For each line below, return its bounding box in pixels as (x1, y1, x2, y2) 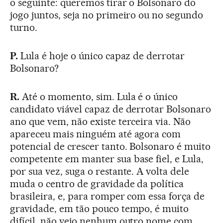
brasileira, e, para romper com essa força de (10, 190, 205, 203)
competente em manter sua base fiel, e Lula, (10, 153, 204, 165)
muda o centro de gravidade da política (10, 178, 184, 190)
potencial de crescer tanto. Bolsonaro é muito (10, 140, 211, 153)
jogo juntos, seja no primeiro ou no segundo (10, 9, 204, 21)
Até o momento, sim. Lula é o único (19, 91, 178, 103)
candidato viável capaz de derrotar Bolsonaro (10, 103, 212, 115)
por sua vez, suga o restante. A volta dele (10, 165, 190, 178)
